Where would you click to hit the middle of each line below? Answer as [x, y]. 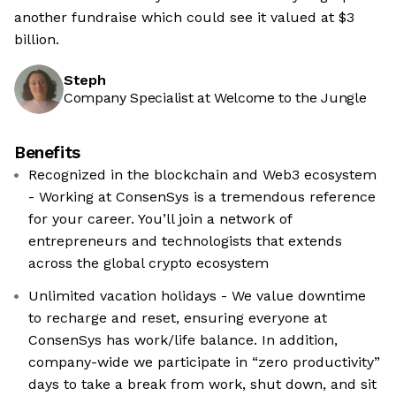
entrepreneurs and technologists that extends [185, 241]
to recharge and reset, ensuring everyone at [178, 318]
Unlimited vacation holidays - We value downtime [197, 296]
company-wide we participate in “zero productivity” [204, 362]
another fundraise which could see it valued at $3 [184, 18]
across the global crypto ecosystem [148, 263]
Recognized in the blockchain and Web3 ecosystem [202, 175]
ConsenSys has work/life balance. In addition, [183, 340]
